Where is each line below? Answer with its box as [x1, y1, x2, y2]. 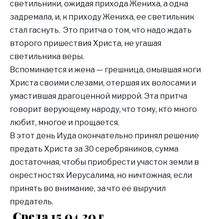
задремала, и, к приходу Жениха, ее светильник [10, 12, 194, 22]
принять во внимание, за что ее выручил [10, 183, 166, 193]
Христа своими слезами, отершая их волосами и [10, 78, 196, 88]
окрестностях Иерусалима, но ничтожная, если [10, 170, 192, 180]
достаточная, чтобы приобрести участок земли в [10, 157, 199, 167]
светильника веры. [10, 51, 84, 61]
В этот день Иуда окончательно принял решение [10, 131, 199, 140]
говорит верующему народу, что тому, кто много [10, 104, 197, 114]
